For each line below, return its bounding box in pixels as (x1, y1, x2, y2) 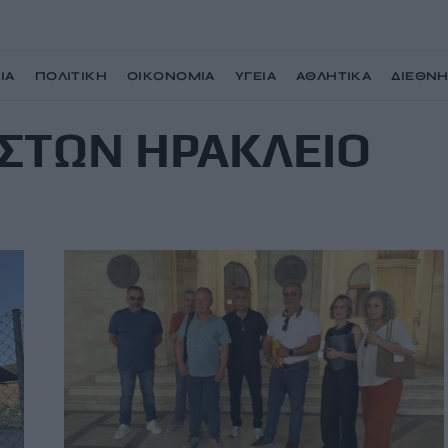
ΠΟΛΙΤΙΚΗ (34, 69, 108, 83)
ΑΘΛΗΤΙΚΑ (295, 69, 372, 83)
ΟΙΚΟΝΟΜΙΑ (127, 69, 215, 83)
